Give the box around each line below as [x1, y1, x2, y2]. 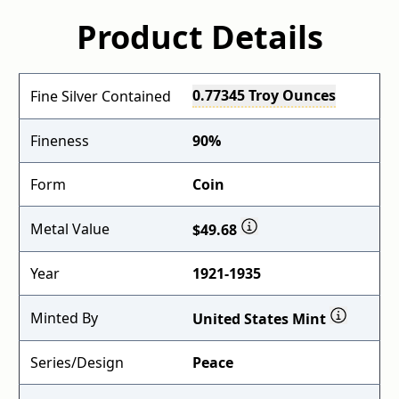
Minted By [30, 308, 98, 328]
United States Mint [192, 309, 330, 329]
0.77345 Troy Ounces [192, 85, 336, 105]
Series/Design [30, 353, 124, 372]
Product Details [76, 15, 323, 59]
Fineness [30, 131, 89, 151]
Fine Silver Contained [30, 86, 171, 106]
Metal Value [30, 219, 110, 239]
